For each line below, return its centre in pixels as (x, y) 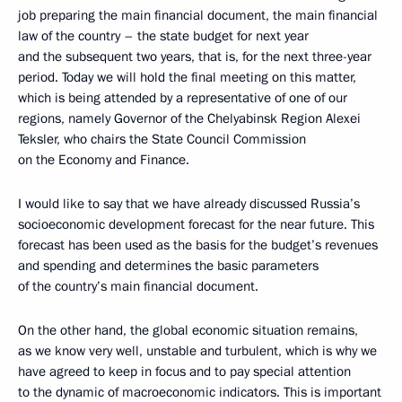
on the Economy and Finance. (104, 160)
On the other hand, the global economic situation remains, (188, 330)
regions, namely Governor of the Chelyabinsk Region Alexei (189, 118)
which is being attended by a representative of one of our (183, 98)
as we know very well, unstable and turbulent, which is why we (197, 351)
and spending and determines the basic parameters (168, 266)
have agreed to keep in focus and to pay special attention (184, 371)
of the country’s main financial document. (138, 286)
